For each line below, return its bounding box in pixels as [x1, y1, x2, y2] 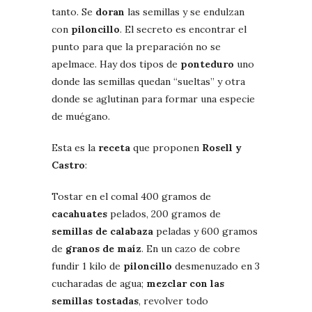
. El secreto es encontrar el [120, 22, 247, 36]
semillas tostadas [52, 294, 139, 307]
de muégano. [52, 109, 110, 123]
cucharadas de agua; [52, 276, 146, 290]
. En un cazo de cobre [141, 242, 240, 255]
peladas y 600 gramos [153, 224, 258, 237]
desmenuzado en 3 [172, 259, 260, 272]
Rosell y [202, 141, 242, 154]
